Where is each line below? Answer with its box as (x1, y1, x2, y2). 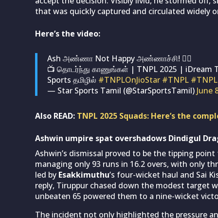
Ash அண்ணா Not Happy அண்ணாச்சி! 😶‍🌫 (47, 53, 192, 64)
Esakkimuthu (58, 169, 109, 180)
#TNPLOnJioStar (98, 74, 160, 85)
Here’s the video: (35, 28, 100, 39)
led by (35, 169, 58, 180)
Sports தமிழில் (47, 74, 98, 85)
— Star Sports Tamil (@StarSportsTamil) (47, 85, 197, 96)
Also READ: (35, 110, 77, 121)
